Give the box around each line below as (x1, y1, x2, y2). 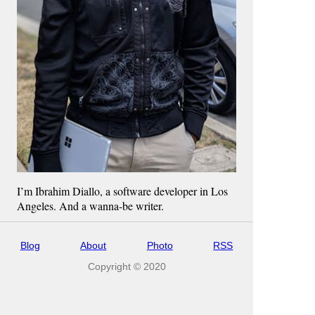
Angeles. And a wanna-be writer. (17, 198, 164, 213)
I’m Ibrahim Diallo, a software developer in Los (17, 184, 228, 198)
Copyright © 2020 (87, 261, 166, 272)
